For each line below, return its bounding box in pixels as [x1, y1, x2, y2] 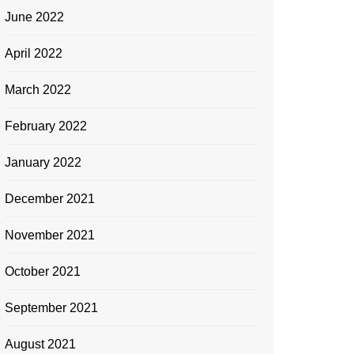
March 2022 [5, 83, 71, 96]
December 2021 [5, 192, 95, 205]
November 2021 [5, 228, 95, 242]
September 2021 [5, 301, 98, 314]
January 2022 [5, 156, 81, 169]
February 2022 [5, 119, 87, 133]
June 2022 [5, 10, 64, 24]
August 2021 [5, 337, 76, 351]
